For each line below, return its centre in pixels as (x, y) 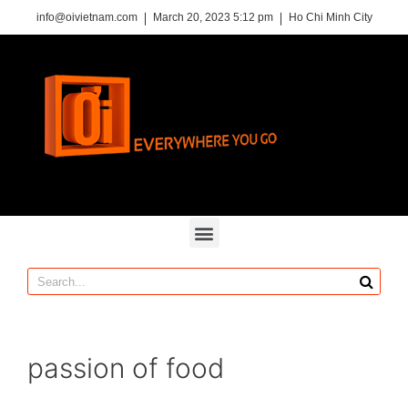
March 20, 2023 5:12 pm (213, 17)
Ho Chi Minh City (330, 17)
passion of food (126, 368)
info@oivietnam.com (87, 17)
